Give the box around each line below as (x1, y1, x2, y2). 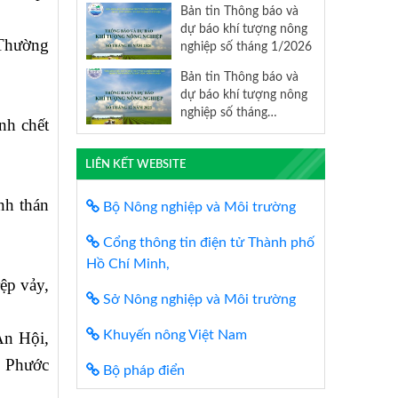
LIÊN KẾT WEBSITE (84, 158, 186, 170)
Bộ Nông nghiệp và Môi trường (99, 199, 296, 214)
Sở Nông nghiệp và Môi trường (99, 291, 296, 306)
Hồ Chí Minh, (86, 256, 170, 271)
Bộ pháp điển (99, 362, 185, 378)
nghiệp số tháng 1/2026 (179, 39, 312, 53)
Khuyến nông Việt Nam (99, 327, 247, 342)
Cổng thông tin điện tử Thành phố (99, 235, 314, 250)
